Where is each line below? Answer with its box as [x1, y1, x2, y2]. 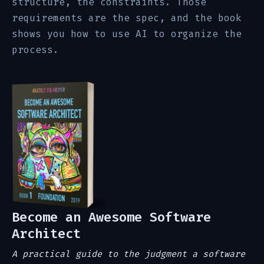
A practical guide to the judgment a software [12, 248, 245, 260]
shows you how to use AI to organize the [12, 28, 242, 40]
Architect [12, 225, 81, 243]
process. [12, 44, 59, 56]
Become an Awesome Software [12, 209, 211, 226]
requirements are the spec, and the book [12, 12, 242, 24]
